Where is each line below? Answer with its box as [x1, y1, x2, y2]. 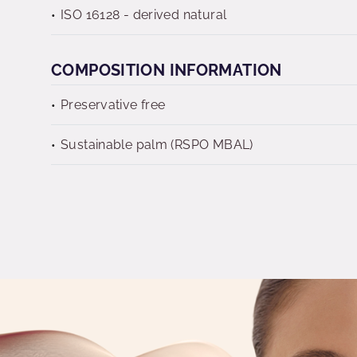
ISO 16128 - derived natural [61, 7, 227, 22]
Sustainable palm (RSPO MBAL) [61, 137, 253, 152]
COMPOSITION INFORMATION [51, 61, 282, 80]
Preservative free [61, 97, 166, 112]
